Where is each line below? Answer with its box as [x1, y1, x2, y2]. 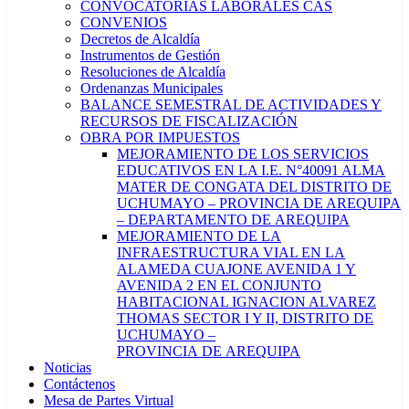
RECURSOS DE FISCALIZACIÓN [80, 113, 298, 129]
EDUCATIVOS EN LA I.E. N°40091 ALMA [117, 163, 385, 178]
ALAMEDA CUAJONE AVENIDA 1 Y [117, 261, 356, 277]
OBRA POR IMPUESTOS [80, 130, 240, 145]
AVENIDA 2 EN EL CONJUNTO [117, 278, 321, 293]
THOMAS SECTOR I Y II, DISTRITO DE [117, 310, 373, 326]
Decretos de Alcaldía [80, 31, 200, 47]
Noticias [44, 360, 91, 375]
